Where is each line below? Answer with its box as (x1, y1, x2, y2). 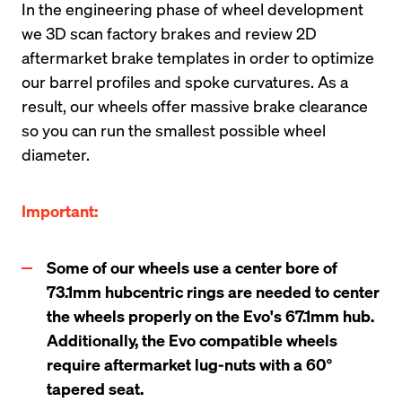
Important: (22, 200, 98, 221)
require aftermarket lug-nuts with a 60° (47, 354, 332, 374)
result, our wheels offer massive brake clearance (22, 95, 368, 116)
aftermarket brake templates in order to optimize (22, 47, 374, 67)
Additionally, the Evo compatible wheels (47, 329, 337, 350)
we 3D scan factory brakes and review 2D (22, 22, 317, 43)
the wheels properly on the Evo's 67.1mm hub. (47, 305, 374, 326)
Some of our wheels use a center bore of (47, 257, 337, 277)
